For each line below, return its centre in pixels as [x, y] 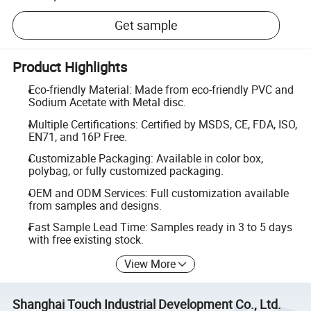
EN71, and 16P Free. [77, 136]
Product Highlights [70, 67]
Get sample [146, 25]
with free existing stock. [86, 240]
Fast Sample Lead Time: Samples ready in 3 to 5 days [160, 227]
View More [150, 263]
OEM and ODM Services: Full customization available [158, 193]
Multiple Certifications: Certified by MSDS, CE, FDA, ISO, [162, 124]
